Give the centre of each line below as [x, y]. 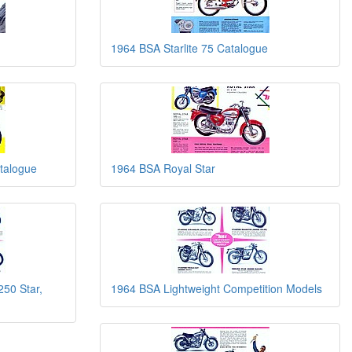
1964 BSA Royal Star [163, 168]
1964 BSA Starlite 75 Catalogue [189, 48]
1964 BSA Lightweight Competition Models [216, 288]
